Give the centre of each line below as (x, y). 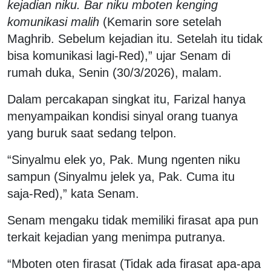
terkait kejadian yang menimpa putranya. (116, 237)
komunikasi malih (55, 21)
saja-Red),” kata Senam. (73, 193)
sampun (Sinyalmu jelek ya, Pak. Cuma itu (121, 176)
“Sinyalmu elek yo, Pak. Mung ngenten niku (124, 159)
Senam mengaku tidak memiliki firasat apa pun (133, 220)
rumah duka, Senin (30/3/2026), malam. (115, 72)
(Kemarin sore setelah (162, 21)
